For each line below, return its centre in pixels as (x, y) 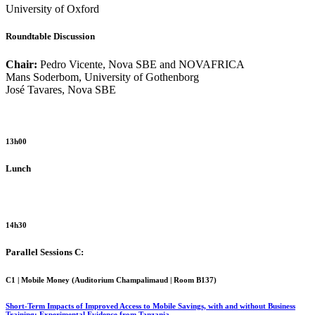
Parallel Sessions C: (45, 252)
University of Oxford (52, 9)
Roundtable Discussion (50, 37)
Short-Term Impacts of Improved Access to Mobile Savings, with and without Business (150, 306)
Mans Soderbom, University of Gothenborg (102, 77)
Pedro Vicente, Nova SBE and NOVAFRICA (141, 64)
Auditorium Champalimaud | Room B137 (144, 279)
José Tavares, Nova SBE (61, 89)
